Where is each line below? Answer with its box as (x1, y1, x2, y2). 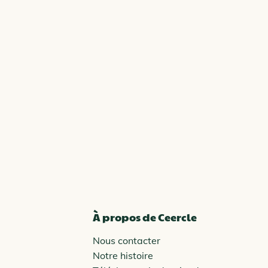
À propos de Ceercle (92, 209, 197, 225)
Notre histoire (92, 249, 153, 262)
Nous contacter (92, 234, 160, 247)
